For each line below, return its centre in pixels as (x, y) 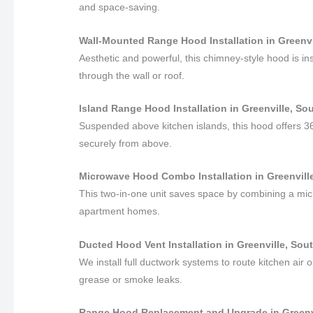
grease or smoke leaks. (131, 279)
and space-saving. (120, 7)
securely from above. (126, 143)
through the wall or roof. (132, 75)
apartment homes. (120, 211)
